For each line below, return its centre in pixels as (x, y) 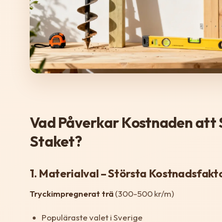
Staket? (56, 141)
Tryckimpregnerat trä (72, 193)
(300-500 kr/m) (144, 193)
